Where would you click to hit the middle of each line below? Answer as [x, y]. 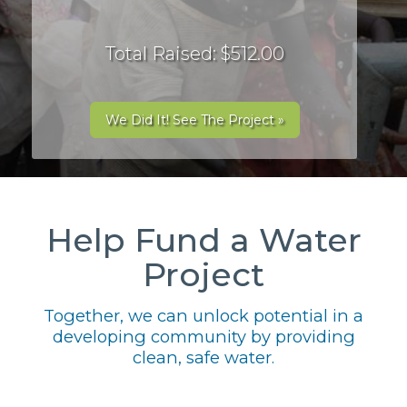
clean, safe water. [203, 357]
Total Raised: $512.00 [194, 54]
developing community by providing [203, 337]
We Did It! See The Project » [194, 120]
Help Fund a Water [203, 240]
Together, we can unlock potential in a [203, 316]
